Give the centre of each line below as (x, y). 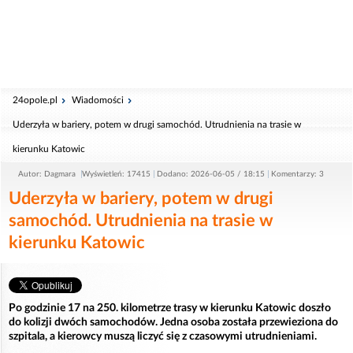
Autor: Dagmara (48, 174)
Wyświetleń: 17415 (116, 174)
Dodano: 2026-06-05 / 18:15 (211, 174)
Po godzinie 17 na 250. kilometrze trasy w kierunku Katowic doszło (170, 308)
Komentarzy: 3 (297, 174)
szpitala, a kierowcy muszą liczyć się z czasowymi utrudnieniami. (163, 336)
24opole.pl (35, 100)
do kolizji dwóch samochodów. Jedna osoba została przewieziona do (173, 322)
